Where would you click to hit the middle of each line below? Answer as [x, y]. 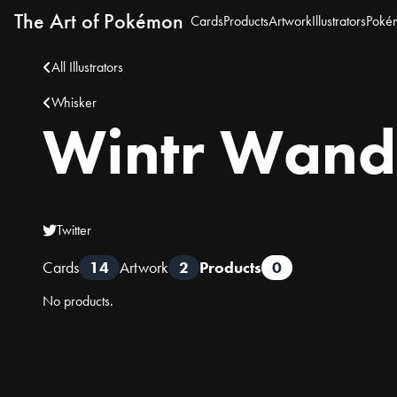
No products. [78, 301]
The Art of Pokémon [99, 21]
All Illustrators [87, 67]
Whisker [74, 102]
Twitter [74, 230]
